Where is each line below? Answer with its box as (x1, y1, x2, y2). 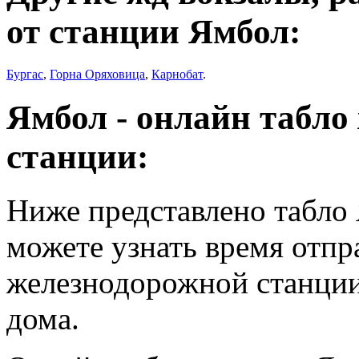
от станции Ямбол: (6, 12, 301, 50)
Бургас (6, 67, 43, 81)
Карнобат (151, 67, 203, 81)
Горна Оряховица (50, 67, 145, 81)
